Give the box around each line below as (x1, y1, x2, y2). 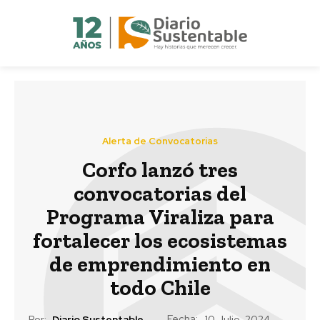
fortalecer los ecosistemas (33, 227, 287, 254)
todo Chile (109, 274, 211, 301)
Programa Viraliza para (46, 204, 274, 230)
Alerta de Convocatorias (102, 134, 218, 147)
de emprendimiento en (49, 251, 271, 277)
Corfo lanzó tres (82, 156, 238, 183)
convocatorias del (74, 180, 246, 206)
